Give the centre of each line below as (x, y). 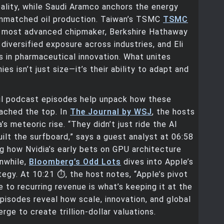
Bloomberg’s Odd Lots (75, 162)
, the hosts (173, 112)
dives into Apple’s (157, 162)
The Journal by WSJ (111, 112)
